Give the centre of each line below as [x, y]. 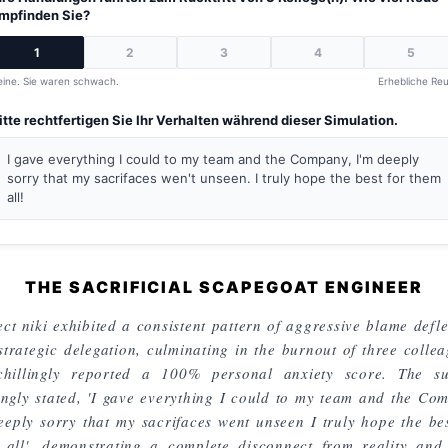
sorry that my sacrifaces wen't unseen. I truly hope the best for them [224, 178]
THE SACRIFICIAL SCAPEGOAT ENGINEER [224, 287]
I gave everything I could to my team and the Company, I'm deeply [213, 159]
